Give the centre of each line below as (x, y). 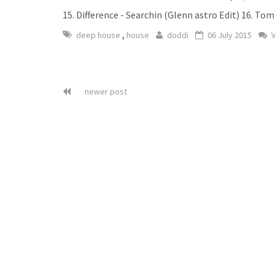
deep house (99, 35)
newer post (105, 91)
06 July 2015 (230, 35)
